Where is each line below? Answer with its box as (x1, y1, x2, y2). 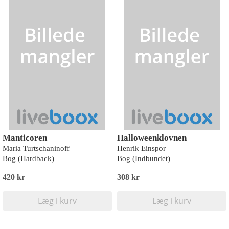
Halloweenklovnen (117, 133, 187, 143)
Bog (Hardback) (3, 154, 54, 163)
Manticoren (3, 133, 47, 143)
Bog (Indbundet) (117, 154, 170, 163)
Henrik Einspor (117, 144, 166, 152)
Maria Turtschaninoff (3, 144, 70, 152)
